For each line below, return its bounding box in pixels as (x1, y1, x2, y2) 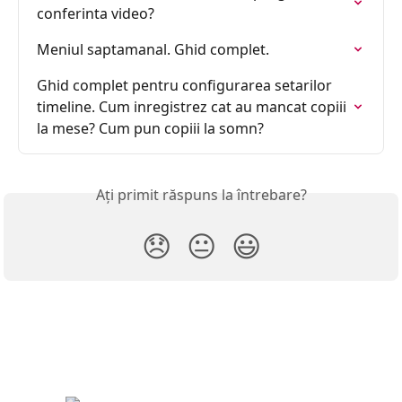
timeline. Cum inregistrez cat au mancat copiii (37, 97, 350, 118)
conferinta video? (37, 4, 154, 24)
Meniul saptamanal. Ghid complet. (37, 39, 269, 60)
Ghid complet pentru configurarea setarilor (37, 75, 336, 96)
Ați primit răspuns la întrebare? (95, 185, 307, 205)
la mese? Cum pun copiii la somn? (37, 118, 264, 139)
